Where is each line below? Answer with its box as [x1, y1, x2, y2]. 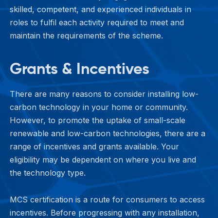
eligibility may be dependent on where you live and [10, 154, 196, 164]
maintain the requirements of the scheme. [10, 30, 163, 40]
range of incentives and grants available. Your [10, 141, 179, 151]
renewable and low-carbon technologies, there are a [10, 128, 205, 138]
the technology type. [10, 167, 86, 178]
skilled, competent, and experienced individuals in [10, 4, 191, 14]
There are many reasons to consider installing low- [10, 89, 199, 99]
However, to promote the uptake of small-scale [10, 115, 185, 125]
